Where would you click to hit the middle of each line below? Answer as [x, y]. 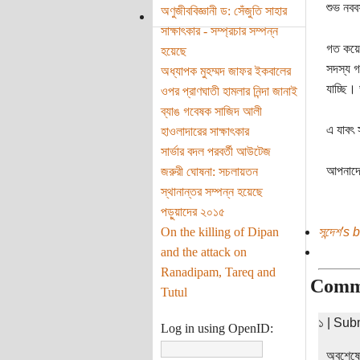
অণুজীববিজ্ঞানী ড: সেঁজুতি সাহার [223, 10]
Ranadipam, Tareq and [218, 272]
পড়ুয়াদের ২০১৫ [192, 211]
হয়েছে [173, 51]
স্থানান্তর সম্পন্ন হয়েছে [211, 191]
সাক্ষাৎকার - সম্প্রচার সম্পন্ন [219, 31]
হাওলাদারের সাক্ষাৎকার [205, 131]
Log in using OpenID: [217, 328]
